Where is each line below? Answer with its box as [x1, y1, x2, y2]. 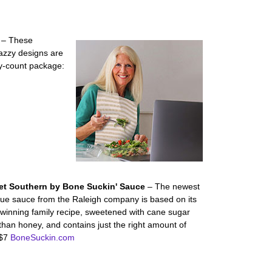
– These [1, 35, 33, 45]
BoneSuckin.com [10, 233, 75, 242]
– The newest [148, 182, 200, 191]
